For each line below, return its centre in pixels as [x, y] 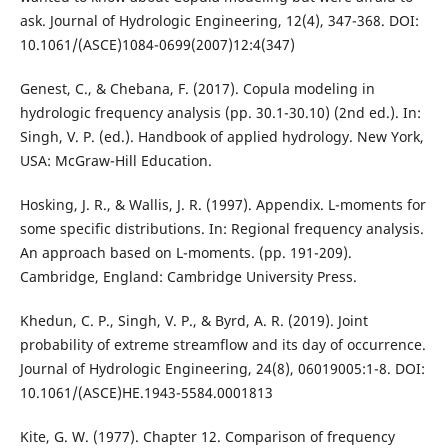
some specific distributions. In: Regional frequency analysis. [221, 228]
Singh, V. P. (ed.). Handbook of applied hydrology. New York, [221, 136]
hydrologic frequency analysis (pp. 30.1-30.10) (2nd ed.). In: [220, 112]
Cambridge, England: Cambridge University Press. [188, 276]
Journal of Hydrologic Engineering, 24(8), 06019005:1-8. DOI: [222, 368]
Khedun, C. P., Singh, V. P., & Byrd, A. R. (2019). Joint [193, 320]
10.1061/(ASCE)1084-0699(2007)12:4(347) [157, 44]
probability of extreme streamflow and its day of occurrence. [222, 344]
